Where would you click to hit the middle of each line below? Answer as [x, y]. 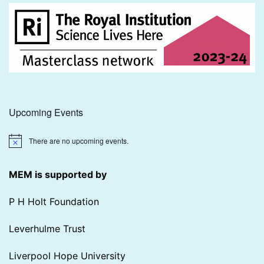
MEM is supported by [58, 174]
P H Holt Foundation [54, 201]
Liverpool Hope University [67, 255]
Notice [19, 144]
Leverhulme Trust [47, 228]
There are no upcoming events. [79, 140]
